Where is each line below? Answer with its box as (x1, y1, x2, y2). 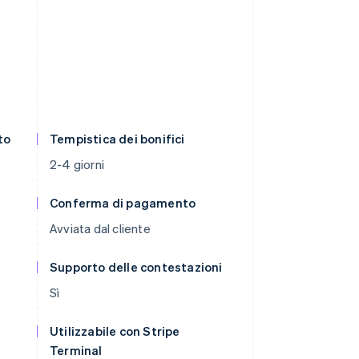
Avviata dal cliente (50, 220, 151, 236)
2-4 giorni (50, 156, 104, 172)
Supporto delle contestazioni (50, 259, 223, 275)
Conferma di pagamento (50, 195, 196, 211)
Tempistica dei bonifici (50, 131, 185, 147)
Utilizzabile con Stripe (50, 323, 180, 339)
